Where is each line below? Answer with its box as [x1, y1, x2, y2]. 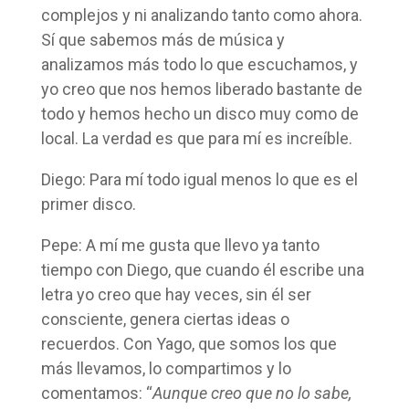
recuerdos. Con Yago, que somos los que [40, 333, 337, 353]
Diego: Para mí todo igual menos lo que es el [40, 169, 358, 189]
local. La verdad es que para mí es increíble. [40, 128, 352, 148]
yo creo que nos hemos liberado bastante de [40, 79, 362, 99]
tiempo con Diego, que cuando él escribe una [40, 259, 364, 279]
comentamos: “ [40, 383, 152, 403]
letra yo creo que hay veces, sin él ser [40, 284, 311, 304]
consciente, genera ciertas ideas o [40, 309, 289, 329]
